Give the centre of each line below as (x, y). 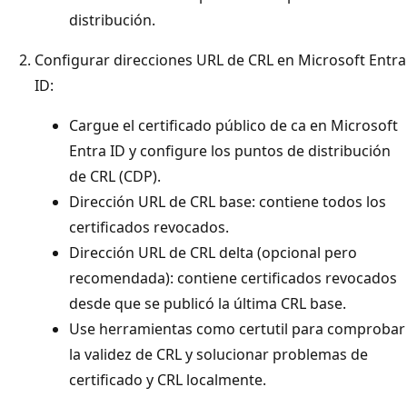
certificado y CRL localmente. (168, 379)
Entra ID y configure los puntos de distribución (230, 150)
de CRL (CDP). (115, 176)
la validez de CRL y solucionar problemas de (218, 354)
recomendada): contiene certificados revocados (233, 278)
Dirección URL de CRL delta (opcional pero (213, 252)
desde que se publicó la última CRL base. (208, 303)
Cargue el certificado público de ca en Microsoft (233, 125)
